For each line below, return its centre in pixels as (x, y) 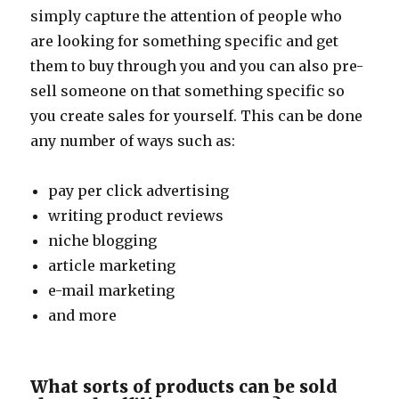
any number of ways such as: (133, 141)
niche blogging (103, 240)
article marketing (112, 265)
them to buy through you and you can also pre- (197, 66)
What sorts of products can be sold (184, 387)
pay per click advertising (139, 191)
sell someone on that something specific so (188, 91)
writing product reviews (136, 216)
